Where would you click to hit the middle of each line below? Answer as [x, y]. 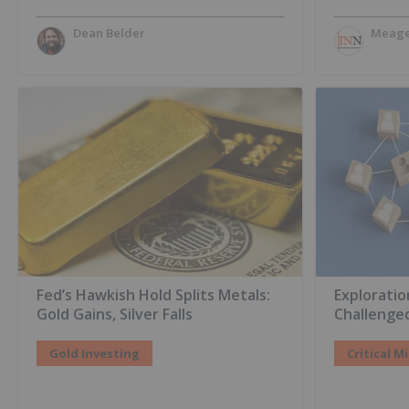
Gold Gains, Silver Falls [115, 315]
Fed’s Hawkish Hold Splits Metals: [153, 295]
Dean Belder [109, 33]
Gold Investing [94, 354]
